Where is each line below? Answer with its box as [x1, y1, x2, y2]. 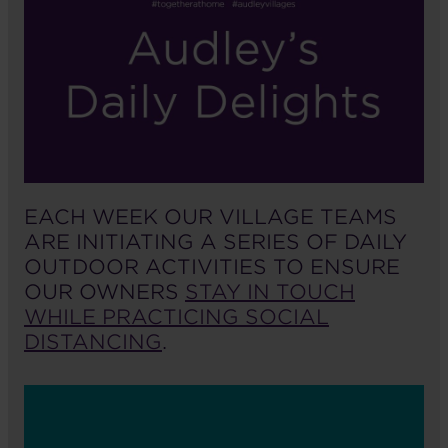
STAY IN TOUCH [185, 279, 355, 304]
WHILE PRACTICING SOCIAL [24, 304, 329, 329]
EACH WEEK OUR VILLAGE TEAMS [24, 204, 397, 229]
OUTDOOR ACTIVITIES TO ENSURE [24, 254, 400, 279]
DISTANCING [24, 329, 162, 354]
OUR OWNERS [24, 279, 185, 304]
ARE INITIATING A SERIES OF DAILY [24, 229, 407, 254]
